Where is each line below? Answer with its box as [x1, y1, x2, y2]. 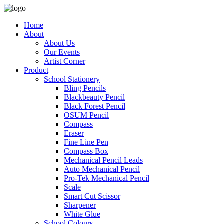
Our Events [44, 48, 80, 56]
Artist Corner [44, 57, 85, 65]
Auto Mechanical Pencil [64, 165, 140, 173]
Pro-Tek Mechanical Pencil [64, 174, 149, 182]
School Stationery [44, 75, 100, 83]
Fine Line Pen [64, 138, 108, 146]
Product [24, 66, 48, 74]
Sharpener [64, 201, 96, 209]
